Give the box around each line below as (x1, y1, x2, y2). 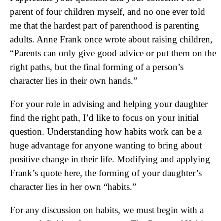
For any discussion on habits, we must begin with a (10, 205, 204, 215)
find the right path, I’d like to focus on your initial (10, 112, 199, 123)
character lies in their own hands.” (10, 75, 137, 86)
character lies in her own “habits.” (10, 182, 136, 192)
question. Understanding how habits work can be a (10, 126, 202, 137)
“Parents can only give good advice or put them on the (10, 48, 216, 58)
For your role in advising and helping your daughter (10, 99, 208, 109)
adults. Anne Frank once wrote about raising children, (10, 34, 213, 44)
